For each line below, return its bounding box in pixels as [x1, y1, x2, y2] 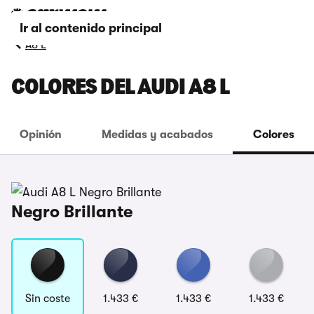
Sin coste [25, 292, 70, 305]
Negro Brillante [11, 202, 132, 221]
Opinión [20, 128, 62, 141]
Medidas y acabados [102, 128, 213, 141]
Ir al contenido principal [20, 21, 162, 35]
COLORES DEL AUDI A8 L [11, 77, 229, 100]
